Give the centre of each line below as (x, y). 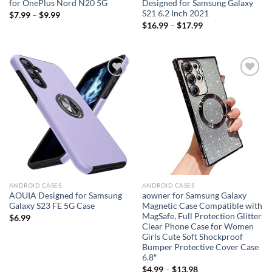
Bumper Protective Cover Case (200, 247)
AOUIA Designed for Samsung (65, 195)
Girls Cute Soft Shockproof (192, 236)
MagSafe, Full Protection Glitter (202, 216)
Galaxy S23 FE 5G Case (52, 206)
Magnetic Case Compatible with (202, 206)
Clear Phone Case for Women (198, 226)
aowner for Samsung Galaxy (194, 195)
